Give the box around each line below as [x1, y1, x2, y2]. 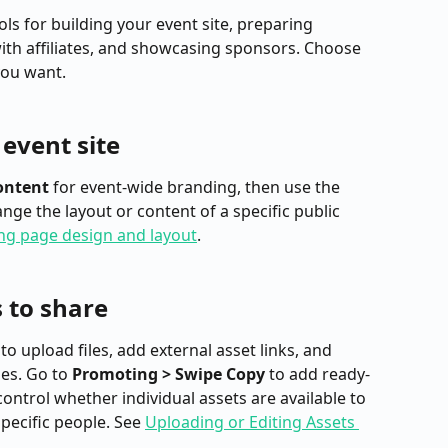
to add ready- [265, 363, 370, 385]
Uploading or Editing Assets [145, 411, 359, 433]
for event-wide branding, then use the [49, 176, 344, 198]
